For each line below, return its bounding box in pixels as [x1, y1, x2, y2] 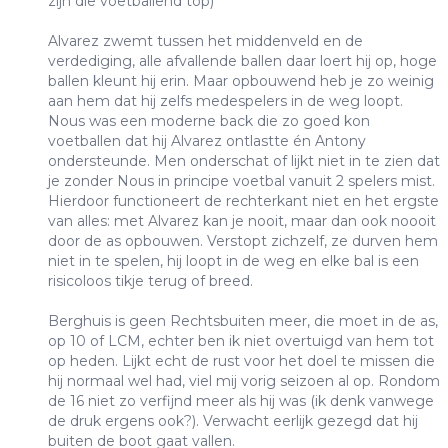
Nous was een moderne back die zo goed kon [48, 112, 370, 131]
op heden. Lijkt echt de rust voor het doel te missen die [48, 352, 435, 371]
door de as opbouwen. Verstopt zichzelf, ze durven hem [48, 232, 438, 251]
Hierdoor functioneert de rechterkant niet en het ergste [48, 192, 439, 211]
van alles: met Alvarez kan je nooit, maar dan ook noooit [48, 212, 436, 231]
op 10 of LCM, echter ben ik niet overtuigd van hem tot [48, 332, 434, 351]
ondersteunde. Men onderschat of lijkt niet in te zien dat [48, 152, 440, 171]
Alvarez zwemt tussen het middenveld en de [48, 32, 363, 51]
